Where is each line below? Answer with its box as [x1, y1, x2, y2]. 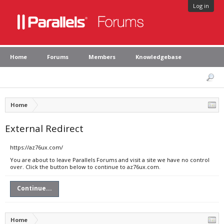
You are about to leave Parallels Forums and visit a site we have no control [10, 156, 209, 163]
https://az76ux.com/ [10, 143, 63, 151]
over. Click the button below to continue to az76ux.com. [10, 163, 160, 170]
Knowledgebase [135, 53, 181, 60]
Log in [193, 2, 209, 9]
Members [88, 53, 115, 60]
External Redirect [5, 122, 83, 134]
